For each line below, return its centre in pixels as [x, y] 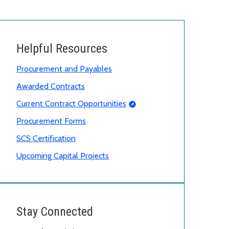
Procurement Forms [51, 121]
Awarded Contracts [51, 86]
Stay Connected [55, 212]
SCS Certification [46, 139]
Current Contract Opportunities [71, 104]
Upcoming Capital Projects [63, 156]
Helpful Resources [62, 49]
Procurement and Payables [64, 69]
